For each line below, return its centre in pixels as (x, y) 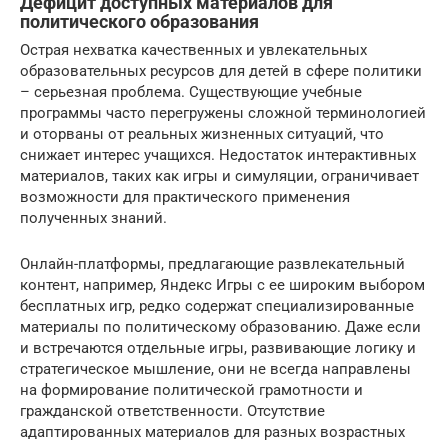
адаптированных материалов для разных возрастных (212, 432)
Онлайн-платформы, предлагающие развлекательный (212, 264)
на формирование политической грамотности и (191, 390)
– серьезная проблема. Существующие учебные (191, 92)
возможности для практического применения (185, 197)
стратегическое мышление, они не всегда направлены (215, 369)
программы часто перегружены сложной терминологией (223, 113)
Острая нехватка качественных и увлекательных (193, 50)
